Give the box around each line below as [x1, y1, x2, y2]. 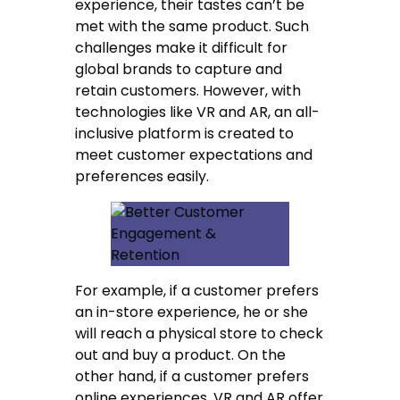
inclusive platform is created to [75, 123, 295, 145]
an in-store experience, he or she [75, 302, 309, 323]
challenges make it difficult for [75, 37, 288, 59]
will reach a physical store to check [75, 323, 324, 345]
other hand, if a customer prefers [75, 366, 310, 387]
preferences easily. [75, 166, 213, 187]
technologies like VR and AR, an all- [75, 102, 321, 123]
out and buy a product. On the [75, 345, 287, 366]
